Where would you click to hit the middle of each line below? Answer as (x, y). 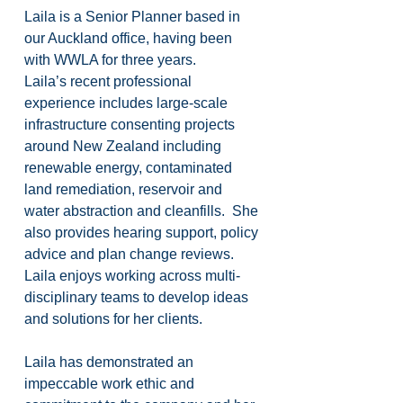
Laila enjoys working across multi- (132, 276)
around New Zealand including (125, 146)
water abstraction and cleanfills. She (143, 211)
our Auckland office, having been (130, 38)
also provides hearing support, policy (143, 233)
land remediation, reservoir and (125, 189)
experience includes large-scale (128, 103)
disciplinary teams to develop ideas (138, 297)
